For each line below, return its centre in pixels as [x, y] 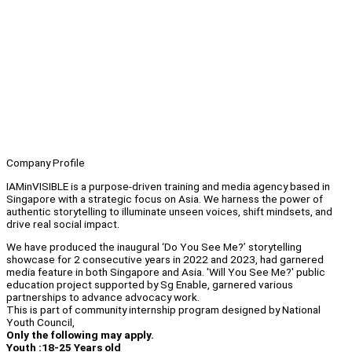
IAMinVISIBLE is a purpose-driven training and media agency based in [168, 186]
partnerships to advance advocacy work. [103, 297]
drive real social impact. [63, 224]
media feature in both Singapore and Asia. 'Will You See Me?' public [166, 272]
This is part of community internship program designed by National [163, 310]
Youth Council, [40, 323]
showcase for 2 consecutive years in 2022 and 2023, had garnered [165, 260]
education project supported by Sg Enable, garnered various [150, 285]
